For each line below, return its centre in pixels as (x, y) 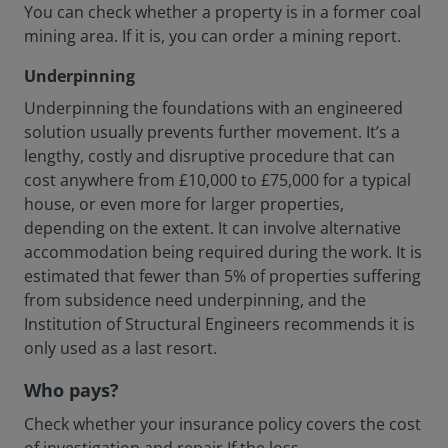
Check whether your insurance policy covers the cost (222, 424)
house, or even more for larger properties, (184, 204)
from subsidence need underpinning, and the (195, 300)
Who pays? (71, 390)
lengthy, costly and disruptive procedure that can (209, 156)
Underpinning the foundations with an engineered (213, 108)
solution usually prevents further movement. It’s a (212, 132)
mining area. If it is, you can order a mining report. (212, 36)
